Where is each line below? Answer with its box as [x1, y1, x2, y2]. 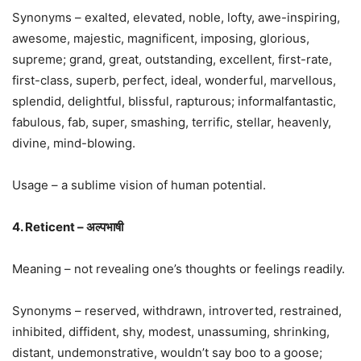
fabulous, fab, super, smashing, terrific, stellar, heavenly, [12, 114, 331, 130]
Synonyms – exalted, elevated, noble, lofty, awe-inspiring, [12, 9, 340, 25]
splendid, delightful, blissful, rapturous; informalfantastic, [12, 93, 336, 109]
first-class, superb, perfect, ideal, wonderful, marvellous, [12, 72, 336, 88]
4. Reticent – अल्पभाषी [12, 218, 123, 234]
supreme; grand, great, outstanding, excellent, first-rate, [12, 51, 332, 67]
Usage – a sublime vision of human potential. [12, 176, 266, 193]
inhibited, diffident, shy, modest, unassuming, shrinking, [12, 323, 330, 339]
